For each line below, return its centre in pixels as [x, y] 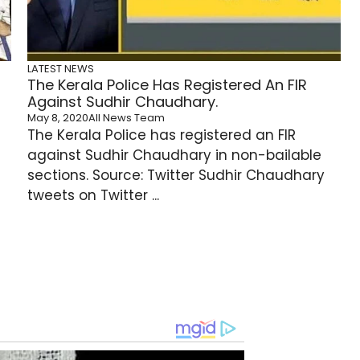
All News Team [127, 118]
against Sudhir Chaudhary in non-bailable [174, 155]
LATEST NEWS [61, 69]
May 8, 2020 [58, 118]
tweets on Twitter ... [93, 195]
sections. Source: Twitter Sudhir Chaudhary [176, 175]
